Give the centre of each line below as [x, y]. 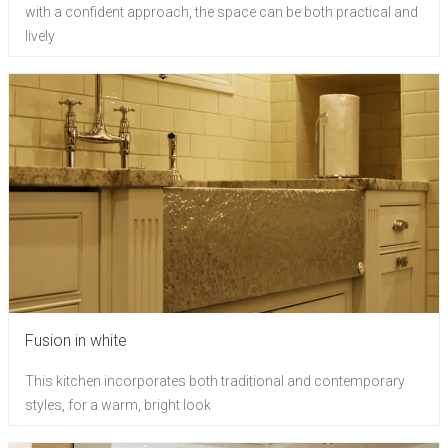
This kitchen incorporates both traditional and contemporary [215, 380]
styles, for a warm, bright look [118, 404]
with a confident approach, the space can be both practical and [221, 11]
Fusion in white [76, 340]
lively [40, 35]
